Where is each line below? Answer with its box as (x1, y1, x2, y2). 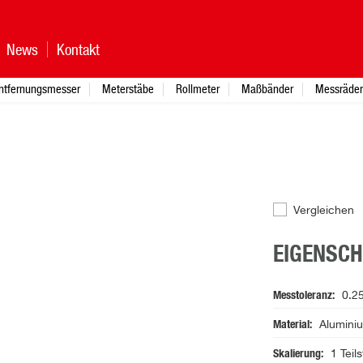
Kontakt (57, 41, 100, 58)
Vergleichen (293, 205, 354, 217)
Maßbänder (241, 82, 293, 96)
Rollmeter (176, 82, 220, 96)
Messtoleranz (272, 290, 332, 302)
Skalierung (272, 348, 321, 361)
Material (272, 319, 310, 331)
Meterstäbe (102, 82, 154, 96)
